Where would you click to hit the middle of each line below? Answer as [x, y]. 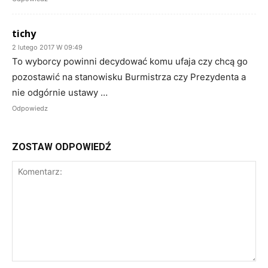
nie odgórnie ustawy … [60, 93]
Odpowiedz [30, 109]
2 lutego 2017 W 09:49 [47, 48]
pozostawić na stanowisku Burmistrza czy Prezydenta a [129, 77]
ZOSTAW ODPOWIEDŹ [62, 147]
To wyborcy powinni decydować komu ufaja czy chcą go [130, 62]
